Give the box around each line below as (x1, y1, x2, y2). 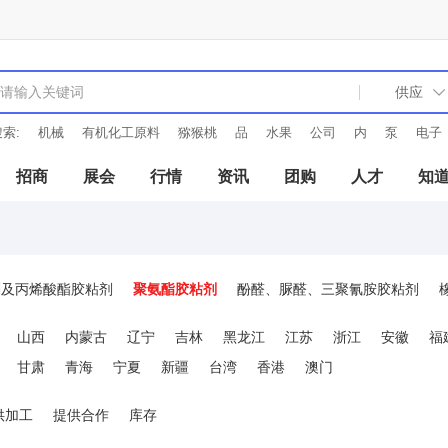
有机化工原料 (82, 125, 160, 140)
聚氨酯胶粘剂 (133, 281, 217, 297)
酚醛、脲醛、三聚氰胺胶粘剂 (237, 281, 419, 297)
